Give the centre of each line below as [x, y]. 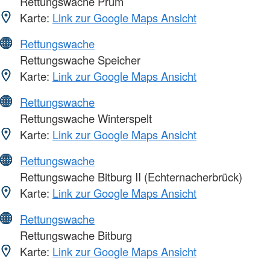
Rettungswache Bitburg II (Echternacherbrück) [130, 176]
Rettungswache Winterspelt [84, 118]
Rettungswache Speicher [79, 59]
